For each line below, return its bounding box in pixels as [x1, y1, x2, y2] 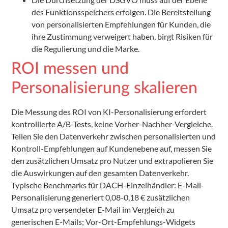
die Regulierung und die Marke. [32, 44, 139, 54]
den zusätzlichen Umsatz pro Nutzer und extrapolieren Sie [11, 156, 213, 166]
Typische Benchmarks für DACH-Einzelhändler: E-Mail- [11, 180, 204, 190]
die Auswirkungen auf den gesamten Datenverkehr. [11, 168, 189, 178]
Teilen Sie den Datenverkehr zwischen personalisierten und [11, 131, 216, 141]
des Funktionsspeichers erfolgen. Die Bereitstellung [32, 7, 211, 17]
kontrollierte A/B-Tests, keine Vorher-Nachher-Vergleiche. [11, 119, 213, 129]
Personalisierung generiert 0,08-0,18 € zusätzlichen [11, 192, 190, 203]
